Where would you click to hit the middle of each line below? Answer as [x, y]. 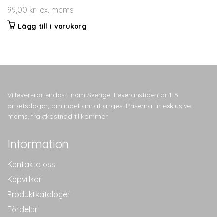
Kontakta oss [31, 164]
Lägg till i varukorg [52, 26]
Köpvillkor [24, 179]
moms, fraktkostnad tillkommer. [58, 116]
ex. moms [55, 9]
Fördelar [23, 209]
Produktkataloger [39, 194]
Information [38, 144]
